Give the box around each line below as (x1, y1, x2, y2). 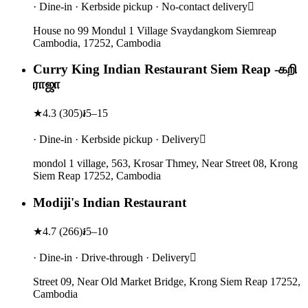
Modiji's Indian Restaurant (33, 195, 186, 210)
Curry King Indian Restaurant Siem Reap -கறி (33, 62, 297, 77)
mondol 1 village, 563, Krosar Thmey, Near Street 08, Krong (33, 157, 298, 170)
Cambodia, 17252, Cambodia (33, 36, 161, 49)
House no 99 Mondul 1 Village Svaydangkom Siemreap (33, 24, 276, 36)
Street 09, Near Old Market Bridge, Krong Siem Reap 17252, (33, 275, 300, 287)
